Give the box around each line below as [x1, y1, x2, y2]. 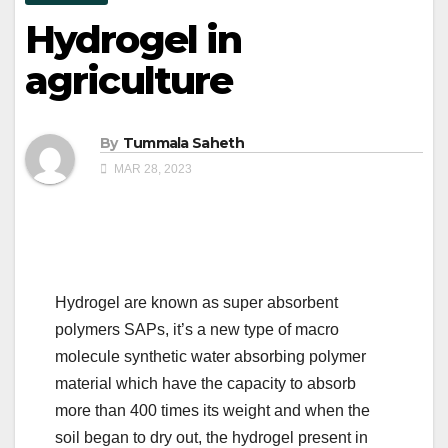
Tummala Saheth [122, 133, 244, 152]
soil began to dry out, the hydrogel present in [55, 428, 368, 446]
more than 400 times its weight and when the [55, 401, 370, 419]
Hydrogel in [25, 16, 242, 64]
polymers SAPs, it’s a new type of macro [55, 320, 339, 338]
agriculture [25, 57, 233, 105]
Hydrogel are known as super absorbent [55, 293, 338, 311]
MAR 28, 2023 [111, 161, 192, 176]
